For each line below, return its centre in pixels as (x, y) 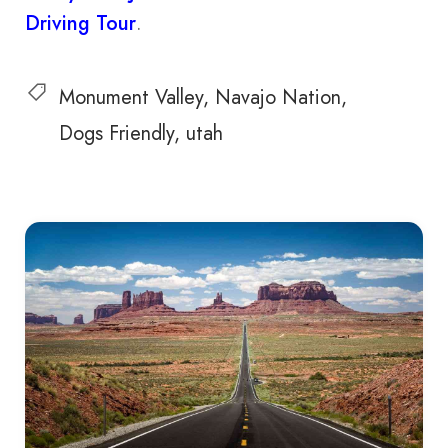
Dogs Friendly (116, 133)
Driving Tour (80, 23)
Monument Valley (131, 97)
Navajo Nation (278, 97)
